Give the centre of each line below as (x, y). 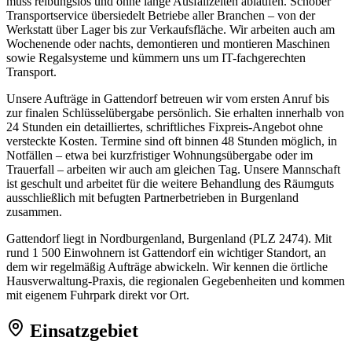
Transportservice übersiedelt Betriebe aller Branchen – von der (161, 15)
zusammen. (34, 211)
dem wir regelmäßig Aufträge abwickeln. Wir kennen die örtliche (167, 266)
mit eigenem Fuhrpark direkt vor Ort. (98, 295)
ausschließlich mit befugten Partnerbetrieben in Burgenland (152, 197)
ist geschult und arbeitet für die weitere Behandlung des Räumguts (170, 183)
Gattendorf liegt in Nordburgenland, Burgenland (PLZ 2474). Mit (169, 238)
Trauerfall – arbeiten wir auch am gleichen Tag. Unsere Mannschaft (173, 169)
